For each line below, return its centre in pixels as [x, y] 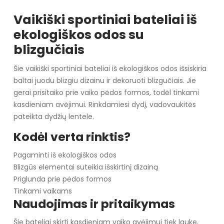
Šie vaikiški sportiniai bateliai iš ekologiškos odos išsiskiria [110, 69]
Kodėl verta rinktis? [72, 137]
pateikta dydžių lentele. [53, 117]
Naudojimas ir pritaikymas [94, 204]
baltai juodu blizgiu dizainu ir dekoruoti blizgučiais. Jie [104, 81]
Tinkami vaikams [42, 191]
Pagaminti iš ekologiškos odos [65, 155]
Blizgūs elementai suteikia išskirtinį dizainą [85, 167]
